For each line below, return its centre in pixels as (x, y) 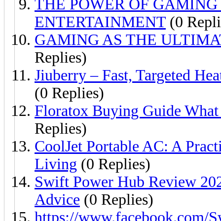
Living (56, 164)
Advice (57, 199)
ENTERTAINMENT (100, 22)
